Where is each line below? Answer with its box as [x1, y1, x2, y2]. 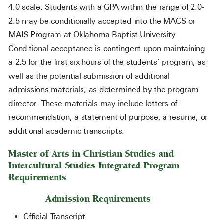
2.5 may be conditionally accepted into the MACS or [8, 16, 195, 26]
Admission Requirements [8, 193, 156, 205]
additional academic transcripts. [8, 126, 129, 136]
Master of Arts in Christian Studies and [8, 148, 174, 160]
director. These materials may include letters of [8, 99, 177, 108]
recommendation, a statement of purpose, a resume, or [8, 112, 208, 122]
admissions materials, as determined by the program [8, 85, 199, 94]
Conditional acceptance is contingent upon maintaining [8, 44, 205, 53]
